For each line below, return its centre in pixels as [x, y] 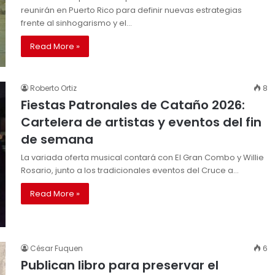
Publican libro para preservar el [120, 265]
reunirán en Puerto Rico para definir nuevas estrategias [131, 10]
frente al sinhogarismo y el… [76, 23]
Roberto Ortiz [53, 88]
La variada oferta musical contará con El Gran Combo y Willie [142, 157]
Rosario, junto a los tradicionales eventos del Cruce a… [130, 170]
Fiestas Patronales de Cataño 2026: [133, 105]
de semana [57, 139]
